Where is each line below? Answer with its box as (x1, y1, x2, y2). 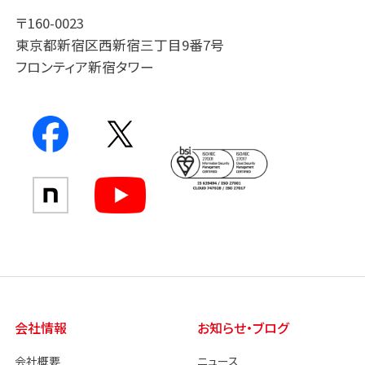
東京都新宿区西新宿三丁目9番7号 (15, 35, 225, 55)
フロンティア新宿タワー (15, 57, 155, 77)
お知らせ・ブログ (196, 317, 288, 337)
